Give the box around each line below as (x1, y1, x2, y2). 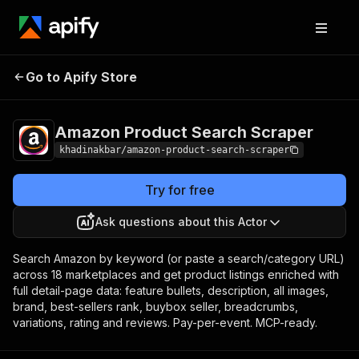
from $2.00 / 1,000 (244, 68, 334, 81)
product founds (244, 81, 318, 94)
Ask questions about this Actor (95, 215, 267, 228)
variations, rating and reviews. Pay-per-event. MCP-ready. (13, 316, 317, 329)
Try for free (144, 182, 215, 198)
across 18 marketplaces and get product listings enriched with (13, 268, 339, 281)
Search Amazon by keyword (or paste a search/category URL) (13, 252, 345, 265)
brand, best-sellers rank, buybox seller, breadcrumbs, (13, 300, 298, 313)
